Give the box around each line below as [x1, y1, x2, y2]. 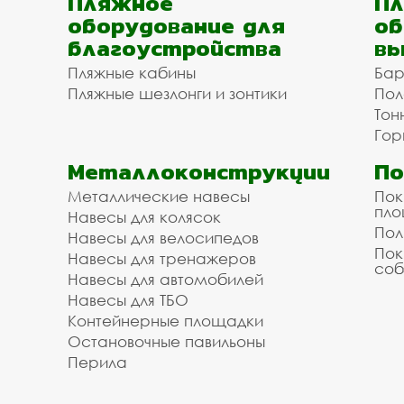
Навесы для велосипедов [68, 228, 259, 247]
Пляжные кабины [68, 63, 196, 82]
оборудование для [68, 8, 285, 42]
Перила [68, 353, 127, 372]
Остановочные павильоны [68, 332, 265, 351]
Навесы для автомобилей [68, 270, 263, 289]
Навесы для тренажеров [68, 249, 256, 268]
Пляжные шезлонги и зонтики [68, 84, 287, 103]
